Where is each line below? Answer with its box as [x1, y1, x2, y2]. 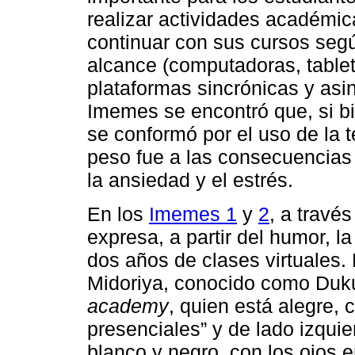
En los [87, 202, 149, 225]
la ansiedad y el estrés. [87, 169, 293, 192]
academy [87, 294, 169, 317]
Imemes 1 [149, 202, 237, 225]
